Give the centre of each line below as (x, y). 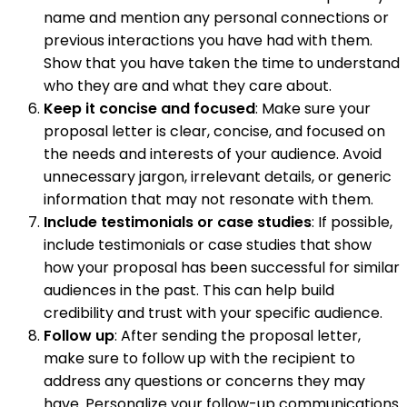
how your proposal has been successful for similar (222, 267)
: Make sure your (313, 108)
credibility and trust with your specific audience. (213, 313)
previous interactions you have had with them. (208, 40)
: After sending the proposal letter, (238, 335)
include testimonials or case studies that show (208, 244)
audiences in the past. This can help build (189, 290)
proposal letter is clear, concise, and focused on (214, 131)
